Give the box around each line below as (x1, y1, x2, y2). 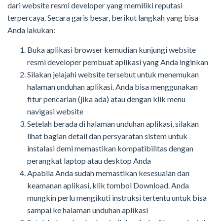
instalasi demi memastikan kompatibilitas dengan (27, 143, 193, 153)
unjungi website (143, 44, 196, 54)
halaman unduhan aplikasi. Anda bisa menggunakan (27, 81, 198, 91)
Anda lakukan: (7, 25, 57, 35)
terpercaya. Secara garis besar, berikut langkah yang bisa (7, 12, 198, 22)
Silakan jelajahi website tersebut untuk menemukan (27, 69, 199, 79)
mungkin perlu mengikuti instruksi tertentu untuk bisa (27, 192, 207, 202)
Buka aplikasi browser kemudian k (27, 44, 143, 54)
